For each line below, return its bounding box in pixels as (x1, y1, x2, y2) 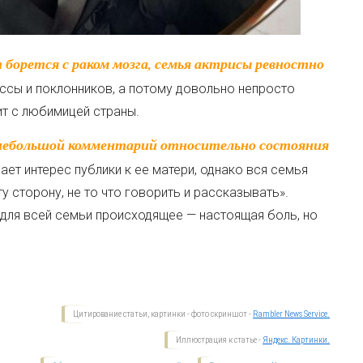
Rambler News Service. (253, 309, 331, 319)
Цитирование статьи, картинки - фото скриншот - (73, 309, 254, 319)
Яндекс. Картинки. (263, 335, 331, 345)
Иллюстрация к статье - (176, 335, 263, 345)
